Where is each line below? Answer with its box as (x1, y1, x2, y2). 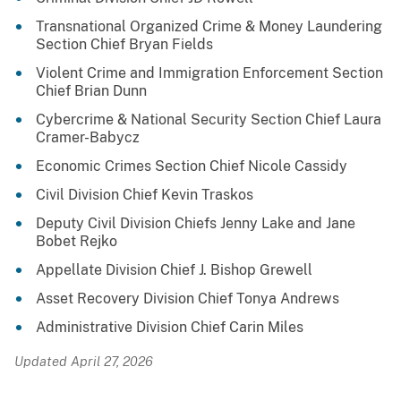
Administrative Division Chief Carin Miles (36, 318, 303, 336)
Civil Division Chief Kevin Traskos (36, 185, 253, 203)
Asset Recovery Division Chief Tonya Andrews (36, 289, 339, 307)
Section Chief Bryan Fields (36, 35, 213, 53)
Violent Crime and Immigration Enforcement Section (36, 64, 383, 81)
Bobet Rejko (36, 232, 117, 250)
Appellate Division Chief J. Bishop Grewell (36, 260, 312, 278)
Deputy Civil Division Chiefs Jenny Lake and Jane (36, 214, 355, 232)
